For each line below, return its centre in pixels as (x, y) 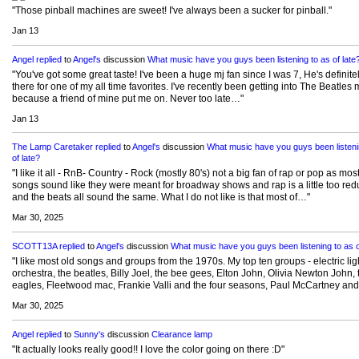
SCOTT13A (34, 246)
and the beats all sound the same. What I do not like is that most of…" (161, 198)
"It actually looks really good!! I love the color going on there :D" (148, 350)
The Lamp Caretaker (52, 147)
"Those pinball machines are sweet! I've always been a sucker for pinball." (171, 10)
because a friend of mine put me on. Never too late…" (127, 98)
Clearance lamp (182, 335)
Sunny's (89, 335)
